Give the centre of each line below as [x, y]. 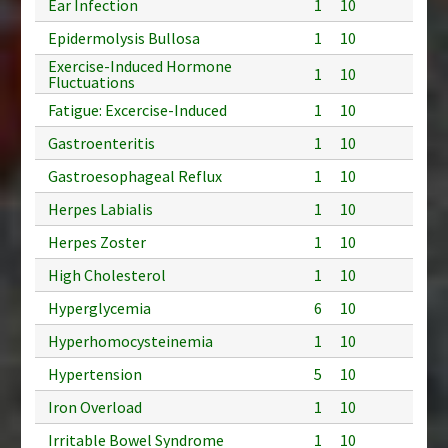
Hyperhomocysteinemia [130, 340]
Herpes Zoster [97, 241]
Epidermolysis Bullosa [124, 37]
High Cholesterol [107, 274]
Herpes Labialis [100, 208]
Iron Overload [95, 406]
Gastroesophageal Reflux [135, 175]
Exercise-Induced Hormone [140, 65]
